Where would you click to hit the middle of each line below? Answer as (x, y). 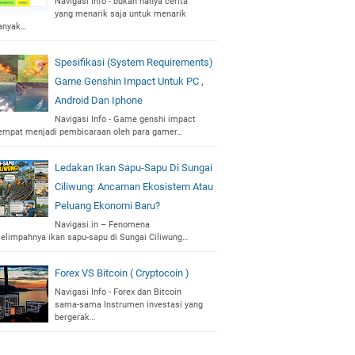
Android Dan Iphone (99, 100)
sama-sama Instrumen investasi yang (129, 305)
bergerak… (75, 317)
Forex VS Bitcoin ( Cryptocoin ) (122, 273)
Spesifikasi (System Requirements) (134, 62)
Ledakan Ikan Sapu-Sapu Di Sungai (134, 168)
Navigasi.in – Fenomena (102, 225)
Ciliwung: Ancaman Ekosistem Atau (134, 187)
